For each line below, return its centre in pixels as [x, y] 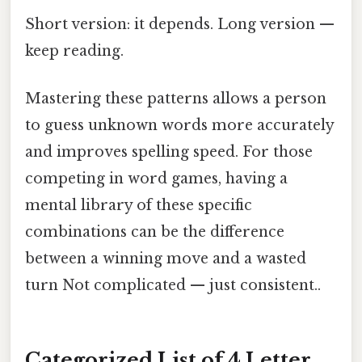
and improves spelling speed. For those [169, 152]
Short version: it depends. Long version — [180, 25]
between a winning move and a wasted [166, 259]
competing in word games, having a [156, 179]
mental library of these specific [139, 206]
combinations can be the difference [155, 232]
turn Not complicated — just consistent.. [173, 286]
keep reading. [74, 51]
